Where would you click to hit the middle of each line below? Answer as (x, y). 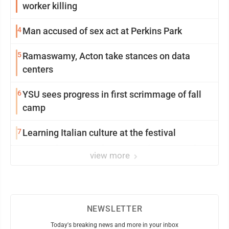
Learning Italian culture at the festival (132, 133)
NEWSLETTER (114, 209)
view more (111, 156)
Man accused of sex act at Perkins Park (102, 31)
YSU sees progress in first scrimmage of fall (112, 95)
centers (38, 70)
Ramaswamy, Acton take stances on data (106, 56)
